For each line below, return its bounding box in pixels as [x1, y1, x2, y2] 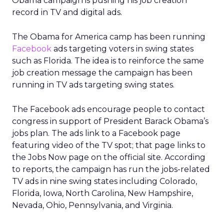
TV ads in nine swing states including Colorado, [12, 176, 197, 186]
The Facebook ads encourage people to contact [12, 104, 205, 114]
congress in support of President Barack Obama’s [12, 116, 208, 126]
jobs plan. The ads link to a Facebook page [12, 128, 180, 138]
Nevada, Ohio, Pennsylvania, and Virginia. [12, 200, 173, 210]
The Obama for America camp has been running [12, 32, 205, 41]
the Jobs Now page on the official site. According [12, 152, 205, 162]
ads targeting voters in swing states [51, 44, 193, 53]
